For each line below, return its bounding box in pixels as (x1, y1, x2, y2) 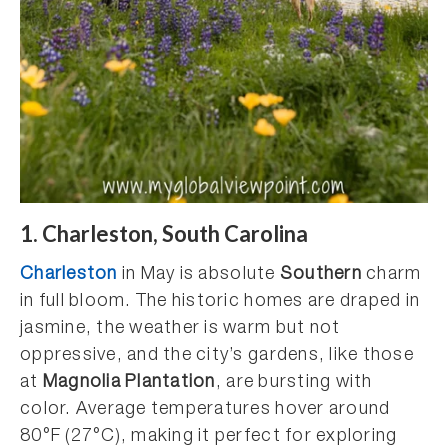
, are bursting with (215, 374, 373, 392)
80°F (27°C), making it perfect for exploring (20, 428, 398, 446)
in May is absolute (121, 266, 280, 284)
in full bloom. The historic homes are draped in (20, 293, 421, 311)
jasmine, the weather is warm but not (20, 320, 341, 338)
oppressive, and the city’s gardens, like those (20, 347, 414, 365)
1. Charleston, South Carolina (20, 220, 308, 247)
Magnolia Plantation (42, 374, 216, 392)
